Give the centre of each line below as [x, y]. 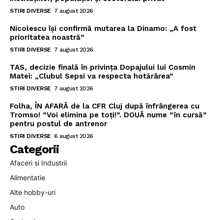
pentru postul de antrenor [58, 124]
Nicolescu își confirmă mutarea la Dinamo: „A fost [103, 29]
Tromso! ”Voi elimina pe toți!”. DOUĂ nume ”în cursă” [108, 115]
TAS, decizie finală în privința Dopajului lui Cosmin [103, 68]
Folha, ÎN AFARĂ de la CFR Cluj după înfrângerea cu [105, 106]
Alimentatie [27, 178]
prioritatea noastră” [47, 38]
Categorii [34, 150]
